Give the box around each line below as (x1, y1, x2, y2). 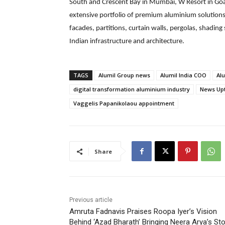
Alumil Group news (98, 71, 150, 79)
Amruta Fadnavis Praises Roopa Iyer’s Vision (69, 207, 217, 216)
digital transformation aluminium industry (73, 85, 190, 93)
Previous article (69, 196, 113, 204)
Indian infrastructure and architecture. (69, 38, 184, 46)
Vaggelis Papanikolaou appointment (73, 99, 174, 107)
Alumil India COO (160, 71, 206, 79)
